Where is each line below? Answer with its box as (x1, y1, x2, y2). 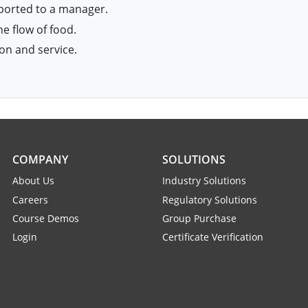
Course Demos (12, 212, 79, 225)
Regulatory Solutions (162, 192, 257, 206)
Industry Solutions (162, 174, 246, 188)
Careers (12, 192, 48, 206)
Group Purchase (162, 212, 236, 225)
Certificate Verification (162, 230, 263, 244)
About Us (12, 174, 54, 188)
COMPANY (12, 152, 68, 168)
